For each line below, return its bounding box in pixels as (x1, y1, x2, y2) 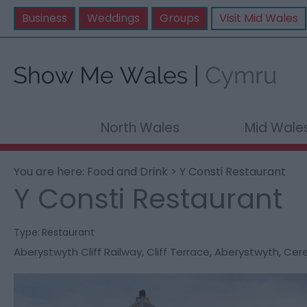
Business (22, 10, 67, 26)
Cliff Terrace (147, 245, 210, 259)
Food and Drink (87, 164, 168, 180)
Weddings (87, 10, 140, 26)
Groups (160, 10, 199, 26)
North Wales (100, 119, 180, 137)
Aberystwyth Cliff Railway (14, 245, 142, 259)
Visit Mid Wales (219, 10, 298, 26)
